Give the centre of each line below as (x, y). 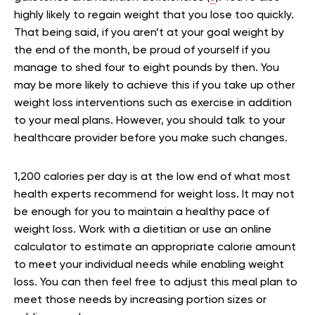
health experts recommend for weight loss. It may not (154, 195)
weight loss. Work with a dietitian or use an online (143, 230)
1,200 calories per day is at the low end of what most (152, 177)
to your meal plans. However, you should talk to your (150, 121)
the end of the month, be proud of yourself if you (142, 51)
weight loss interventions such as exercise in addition (153, 103)
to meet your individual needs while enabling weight (149, 265)
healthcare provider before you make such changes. (151, 139)
